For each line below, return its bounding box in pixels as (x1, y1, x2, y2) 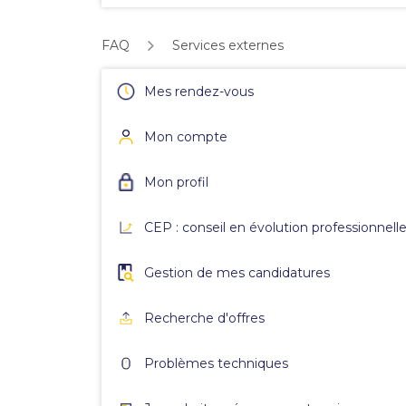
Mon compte (144, 129, 227, 145)
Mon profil (144, 174, 208, 190)
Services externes (172, 37, 284, 53)
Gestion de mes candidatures (144, 265, 330, 281)
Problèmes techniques (144, 355, 288, 372)
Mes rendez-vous (144, 83, 254, 100)
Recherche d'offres (144, 310, 265, 326)
